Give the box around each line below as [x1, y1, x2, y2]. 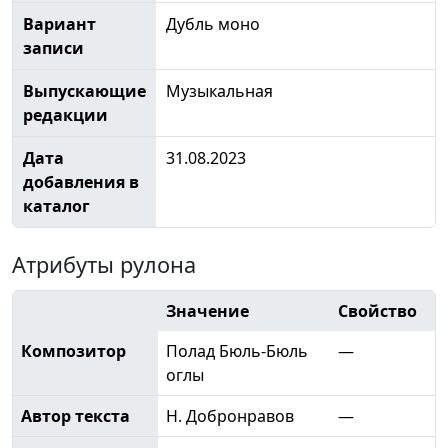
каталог [22, 194, 90, 217]
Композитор [21, 339, 126, 362]
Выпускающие [22, 79, 146, 102]
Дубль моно [165, 12, 260, 35]
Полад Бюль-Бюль [166, 339, 308, 362]
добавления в [22, 170, 139, 193]
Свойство [338, 299, 417, 322]
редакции [22, 103, 108, 126]
